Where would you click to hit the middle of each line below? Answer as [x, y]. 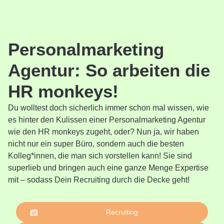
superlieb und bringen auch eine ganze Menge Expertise [108, 168]
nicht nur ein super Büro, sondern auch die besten [96, 144]
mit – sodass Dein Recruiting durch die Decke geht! [99, 180]
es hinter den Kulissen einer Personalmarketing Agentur [107, 120]
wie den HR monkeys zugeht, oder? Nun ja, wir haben [103, 132]
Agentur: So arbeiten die [109, 70]
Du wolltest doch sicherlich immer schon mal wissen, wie [108, 108]
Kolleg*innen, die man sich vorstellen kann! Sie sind [100, 156]
